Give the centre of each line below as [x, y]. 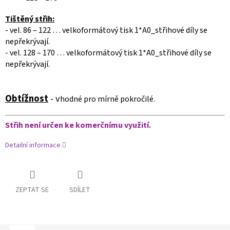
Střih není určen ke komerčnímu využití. [78, 125]
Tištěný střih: [30, 19]
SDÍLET [80, 190]
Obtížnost [27, 98]
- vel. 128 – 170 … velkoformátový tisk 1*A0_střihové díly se [108, 53]
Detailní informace [33, 145]
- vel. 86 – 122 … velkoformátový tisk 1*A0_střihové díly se [106, 30]
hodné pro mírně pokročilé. [108, 99]
